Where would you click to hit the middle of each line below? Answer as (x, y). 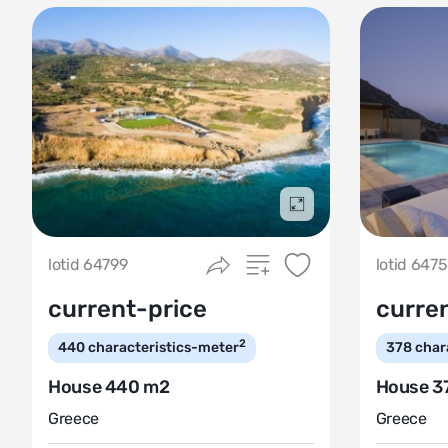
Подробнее (333, 213)
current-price (127, 309)
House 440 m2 (109, 387)
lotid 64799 (88, 264)
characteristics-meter (163, 347)
